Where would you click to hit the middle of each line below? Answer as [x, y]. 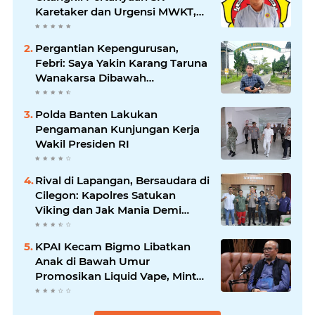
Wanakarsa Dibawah [91, 77]
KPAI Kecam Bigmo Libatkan [113, 246]
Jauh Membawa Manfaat [102, 107]
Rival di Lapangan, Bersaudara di [122, 180]
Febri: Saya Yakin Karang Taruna [121, 63]
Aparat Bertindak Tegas [98, 290]
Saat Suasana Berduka [95, 26]
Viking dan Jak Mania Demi [108, 210]
